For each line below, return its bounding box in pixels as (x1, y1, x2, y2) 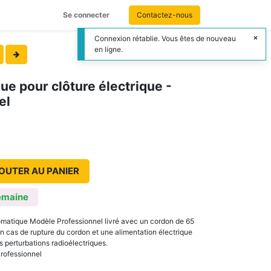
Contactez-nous (137, 10, 192, 19)
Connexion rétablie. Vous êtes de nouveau (94, 34, 236, 43)
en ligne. (94, 45, 123, 54)
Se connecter (63, 10, 109, 19)
